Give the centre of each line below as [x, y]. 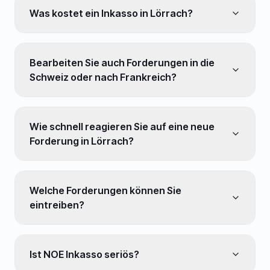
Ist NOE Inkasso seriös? [84, 254]
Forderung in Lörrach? [82, 141]
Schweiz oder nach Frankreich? [103, 77]
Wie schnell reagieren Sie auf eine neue [122, 127]
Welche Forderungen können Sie [105, 190]
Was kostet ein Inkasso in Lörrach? [111, 13]
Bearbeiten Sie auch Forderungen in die [122, 63]
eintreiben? [57, 205]
